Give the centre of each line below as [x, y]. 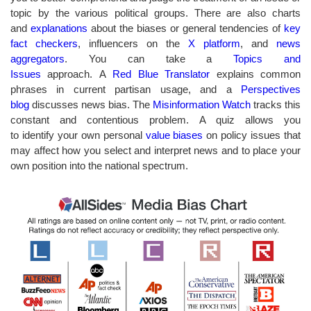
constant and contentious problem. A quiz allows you [155, 119]
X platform [214, 43]
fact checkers [44, 43]
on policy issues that [252, 135]
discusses [55, 104]
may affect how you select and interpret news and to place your [155, 150]
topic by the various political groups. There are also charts [155, 12]
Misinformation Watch [202, 104]
